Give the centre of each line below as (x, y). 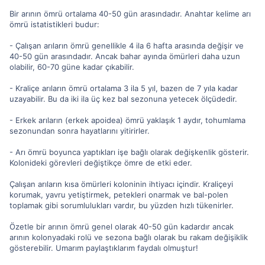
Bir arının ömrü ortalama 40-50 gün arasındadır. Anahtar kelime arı (130, 13)
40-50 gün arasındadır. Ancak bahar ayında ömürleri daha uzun (125, 56)
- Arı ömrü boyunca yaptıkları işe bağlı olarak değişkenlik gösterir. (129, 152)
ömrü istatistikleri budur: (54, 24)
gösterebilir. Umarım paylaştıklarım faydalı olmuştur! (104, 248)
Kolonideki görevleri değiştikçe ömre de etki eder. (101, 162)
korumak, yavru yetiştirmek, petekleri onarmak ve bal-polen (119, 194)
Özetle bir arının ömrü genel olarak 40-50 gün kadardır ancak (122, 226)
